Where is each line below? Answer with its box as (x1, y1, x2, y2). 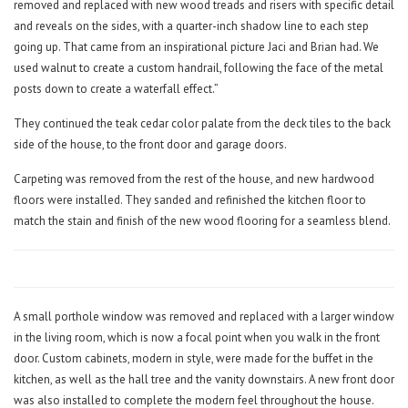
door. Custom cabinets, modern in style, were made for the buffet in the (14, 351, 373, 367)
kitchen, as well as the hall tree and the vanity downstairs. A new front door (14, 372, 394, 388)
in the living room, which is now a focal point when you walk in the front (14, 330, 380, 346)
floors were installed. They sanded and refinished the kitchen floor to (14, 192, 366, 209)
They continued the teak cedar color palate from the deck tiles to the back (14, 116, 391, 132)
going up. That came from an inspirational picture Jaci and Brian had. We (14, 39, 379, 56)
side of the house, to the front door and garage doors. (14, 137, 287, 153)
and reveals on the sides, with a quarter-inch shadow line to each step (14, 18, 369, 35)
